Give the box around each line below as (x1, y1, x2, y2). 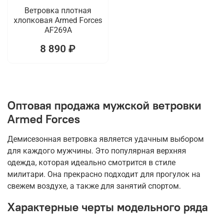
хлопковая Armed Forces (14, 15, 102, 25)
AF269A (44, 25, 72, 35)
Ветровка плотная (24, 5, 91, 15)
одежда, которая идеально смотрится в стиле (7, 158, 175, 168)
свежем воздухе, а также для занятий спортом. (7, 181, 181, 191)
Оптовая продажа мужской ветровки (7, 98, 201, 113)
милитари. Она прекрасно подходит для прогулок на (7, 170, 200, 179)
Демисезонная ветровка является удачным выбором (7, 134, 204, 144)
